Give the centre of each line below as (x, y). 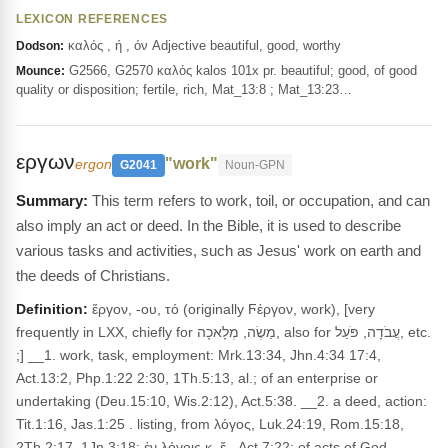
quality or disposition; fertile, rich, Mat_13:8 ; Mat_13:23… (184, 89)
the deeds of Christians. (93, 275)
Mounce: (40, 71)
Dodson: (40, 46)
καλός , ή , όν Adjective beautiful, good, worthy (202, 45)
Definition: (52, 309)
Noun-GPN (255, 165)
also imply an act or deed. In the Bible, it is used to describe (208, 225)
